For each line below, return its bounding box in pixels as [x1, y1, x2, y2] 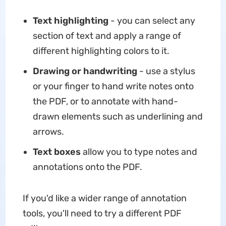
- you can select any [108, 15, 195, 26]
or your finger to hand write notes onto [32, 81, 194, 92]
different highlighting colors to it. [32, 45, 169, 56]
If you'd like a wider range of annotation [22, 193, 187, 204]
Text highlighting [32, 15, 108, 26]
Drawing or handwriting [32, 66, 137, 77]
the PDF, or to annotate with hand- [32, 96, 178, 107]
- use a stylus [137, 66, 195, 77]
